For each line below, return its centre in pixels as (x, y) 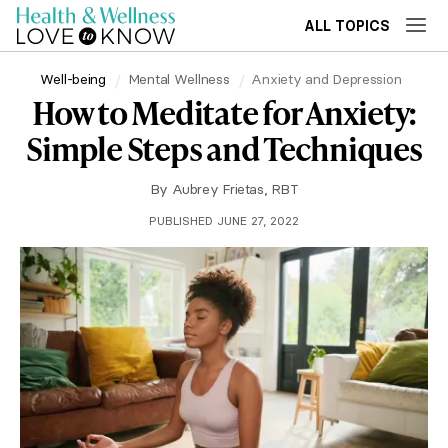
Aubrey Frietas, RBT (235, 189)
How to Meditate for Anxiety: (224, 112)
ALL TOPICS (347, 26)
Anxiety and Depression (326, 78)
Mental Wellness (178, 78)
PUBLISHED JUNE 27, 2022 (224, 220)
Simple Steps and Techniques (224, 148)
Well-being (72, 78)
